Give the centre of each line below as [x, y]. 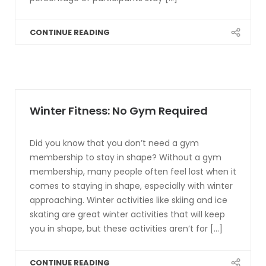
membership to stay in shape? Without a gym [126, 157]
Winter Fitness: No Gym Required [119, 111]
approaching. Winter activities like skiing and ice [129, 200]
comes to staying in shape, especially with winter [131, 186]
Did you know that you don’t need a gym [114, 143]
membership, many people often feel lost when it [133, 172]
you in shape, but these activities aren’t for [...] [126, 229]
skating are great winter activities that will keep [127, 214]
